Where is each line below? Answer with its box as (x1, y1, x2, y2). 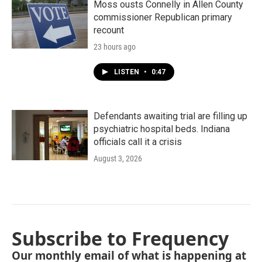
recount (94, 25, 124, 36)
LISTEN (114, 68, 141, 76)
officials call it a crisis (94, 136, 182, 147)
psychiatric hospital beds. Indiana (94, 123, 230, 135)
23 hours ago (94, 42, 136, 51)
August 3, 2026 (94, 154, 142, 163)
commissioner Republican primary (94, 12, 232, 23)
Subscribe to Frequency (12, 226, 229, 251)
